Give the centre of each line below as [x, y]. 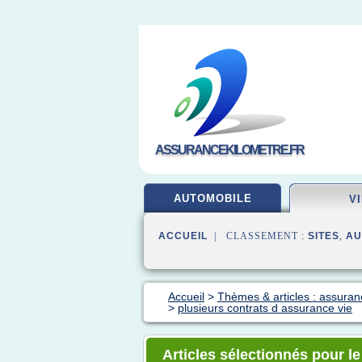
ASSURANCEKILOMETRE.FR [229, 150]
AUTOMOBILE [213, 198]
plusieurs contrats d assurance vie [265, 308]
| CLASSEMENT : [258, 236]
